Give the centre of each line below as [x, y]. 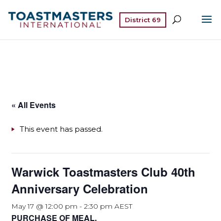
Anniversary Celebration [80, 188]
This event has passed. [61, 129]
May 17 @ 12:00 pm [45, 206]
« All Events [34, 105]
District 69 [143, 19]
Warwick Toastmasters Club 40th [104, 172]
